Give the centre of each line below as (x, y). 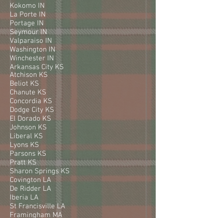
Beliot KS (24, 83)
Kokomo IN (27, 6)
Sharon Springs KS (40, 171)
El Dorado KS (30, 118)
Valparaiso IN (31, 41)
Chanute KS (28, 92)
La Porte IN (28, 14)
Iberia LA (24, 197)
